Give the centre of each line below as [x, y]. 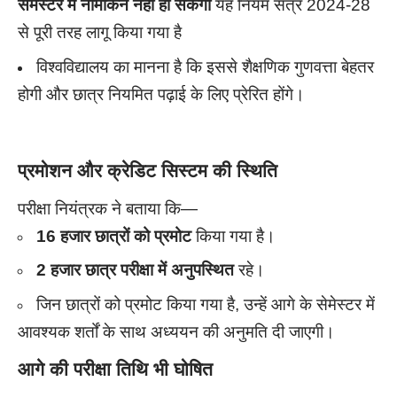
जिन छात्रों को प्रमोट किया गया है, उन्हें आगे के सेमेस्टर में [206, 304]
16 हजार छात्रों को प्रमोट [114, 236]
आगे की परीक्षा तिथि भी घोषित [115, 370]
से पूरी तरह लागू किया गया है [100, 33]
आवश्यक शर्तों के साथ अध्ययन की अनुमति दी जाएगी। [176, 331]
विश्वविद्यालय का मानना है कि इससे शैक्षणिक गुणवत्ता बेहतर [205, 66]
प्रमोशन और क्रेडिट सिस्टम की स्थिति [148, 171]
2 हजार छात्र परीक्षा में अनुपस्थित [135, 270]
